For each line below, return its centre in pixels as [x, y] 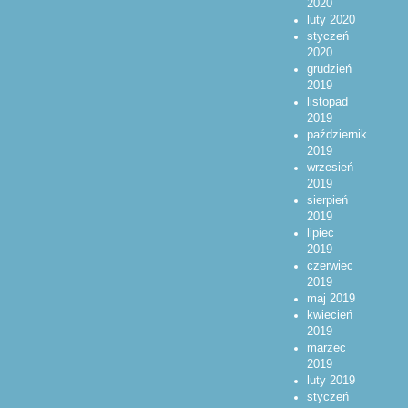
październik [337, 134]
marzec [326, 347]
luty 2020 [331, 20]
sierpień [327, 200]
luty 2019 [331, 380]
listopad [327, 102]
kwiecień [329, 315]
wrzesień [330, 167]
